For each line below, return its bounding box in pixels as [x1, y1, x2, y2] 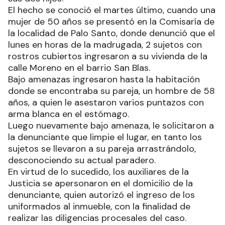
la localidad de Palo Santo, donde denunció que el [8, 27, 215, 40]
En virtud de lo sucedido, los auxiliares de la [8, 166, 189, 178]
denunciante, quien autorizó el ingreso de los [8, 189, 195, 201]
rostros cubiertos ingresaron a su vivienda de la [8, 50, 207, 63]
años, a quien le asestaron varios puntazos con [8, 96, 204, 109]
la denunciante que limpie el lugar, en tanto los [8, 131, 202, 144]
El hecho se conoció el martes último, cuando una [8, 4, 215, 17]
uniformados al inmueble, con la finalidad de [8, 200, 190, 213]
